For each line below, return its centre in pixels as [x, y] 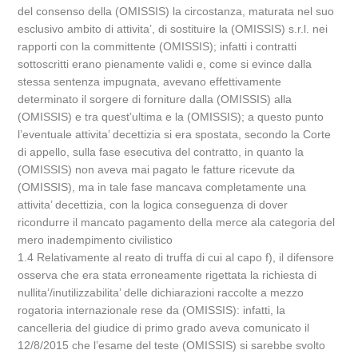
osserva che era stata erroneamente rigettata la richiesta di [167, 275]
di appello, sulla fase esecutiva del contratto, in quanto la [161, 152]
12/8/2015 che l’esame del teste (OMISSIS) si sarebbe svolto [172, 345]
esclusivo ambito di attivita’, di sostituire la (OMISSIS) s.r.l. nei [173, 29]
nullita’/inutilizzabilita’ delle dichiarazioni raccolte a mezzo [161, 292]
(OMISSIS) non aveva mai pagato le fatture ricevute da [157, 169]
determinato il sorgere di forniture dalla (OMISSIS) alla [155, 99]
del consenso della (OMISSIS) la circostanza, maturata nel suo [176, 11]
